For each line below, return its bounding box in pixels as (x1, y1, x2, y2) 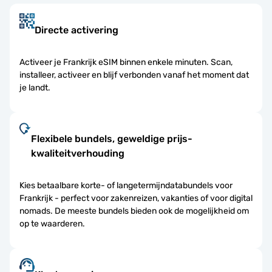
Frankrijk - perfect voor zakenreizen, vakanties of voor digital (19, 192, 253, 203)
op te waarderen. (19, 218, 85, 229)
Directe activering (35, 24, 118, 36)
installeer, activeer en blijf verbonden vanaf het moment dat (19, 69, 249, 80)
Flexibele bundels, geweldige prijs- (31, 132, 193, 144)
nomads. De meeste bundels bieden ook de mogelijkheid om (19, 205, 249, 216)
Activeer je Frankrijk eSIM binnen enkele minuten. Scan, (19, 56, 233, 67)
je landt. (19, 82, 50, 93)
